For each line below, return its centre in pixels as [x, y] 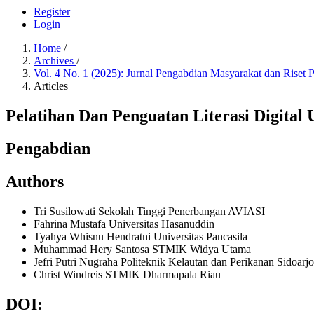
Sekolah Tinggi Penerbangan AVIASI [182, 211]
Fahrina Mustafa [71, 224]
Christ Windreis [69, 274]
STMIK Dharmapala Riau [163, 274]
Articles [51, 86]
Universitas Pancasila [200, 236]
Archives [55, 61]
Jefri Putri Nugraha [77, 261]
